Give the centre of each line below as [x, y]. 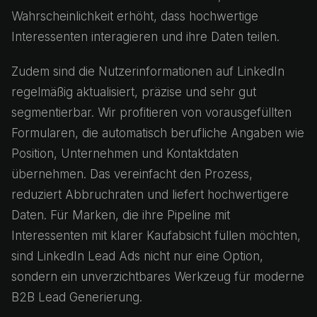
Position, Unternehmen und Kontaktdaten [125, 154]
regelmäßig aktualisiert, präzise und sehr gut [134, 92]
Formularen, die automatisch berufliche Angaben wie [158, 133]
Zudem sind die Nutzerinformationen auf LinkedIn [148, 71]
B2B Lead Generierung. [77, 297]
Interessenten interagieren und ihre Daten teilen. [145, 37]
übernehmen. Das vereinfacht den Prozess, [132, 174]
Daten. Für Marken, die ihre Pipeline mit [121, 215]
